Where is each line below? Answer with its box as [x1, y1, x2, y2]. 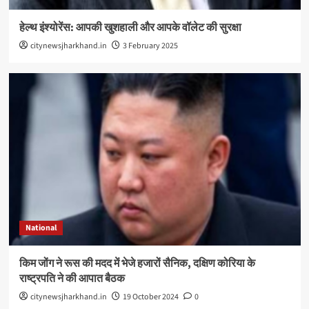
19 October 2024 [122, 291, 179, 303]
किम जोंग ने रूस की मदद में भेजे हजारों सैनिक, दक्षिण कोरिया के [19, 256, 255, 272]
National [25, 222, 57, 235]
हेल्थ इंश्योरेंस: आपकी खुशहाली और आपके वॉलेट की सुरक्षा [19, 20, 241, 36]
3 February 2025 [122, 40, 178, 52]
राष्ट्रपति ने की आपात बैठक [19, 271, 125, 287]
